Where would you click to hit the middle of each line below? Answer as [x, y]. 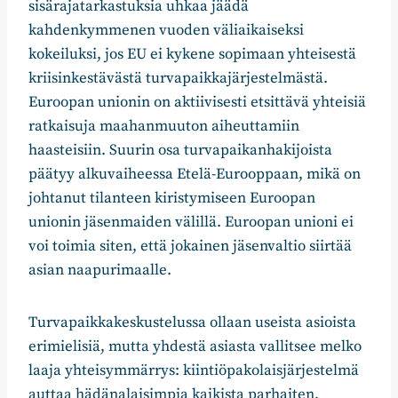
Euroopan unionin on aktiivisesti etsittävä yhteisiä [197, 103]
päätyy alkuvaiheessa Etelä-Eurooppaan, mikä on [195, 175]
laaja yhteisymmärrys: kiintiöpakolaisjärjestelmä [194, 371]
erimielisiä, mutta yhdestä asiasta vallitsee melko [195, 347]
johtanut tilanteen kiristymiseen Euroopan [172, 199]
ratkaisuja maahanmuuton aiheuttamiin [164, 127]
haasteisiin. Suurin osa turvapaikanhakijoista [180, 151]
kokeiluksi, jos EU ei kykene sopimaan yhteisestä [192, 55]
